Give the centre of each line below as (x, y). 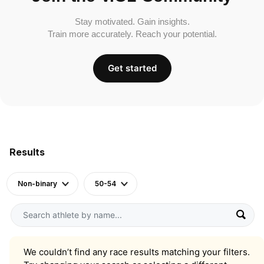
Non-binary (37, 183)
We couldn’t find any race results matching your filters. (137, 252)
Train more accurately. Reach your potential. (132, 34)
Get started (132, 68)
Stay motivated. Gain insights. (132, 21)
